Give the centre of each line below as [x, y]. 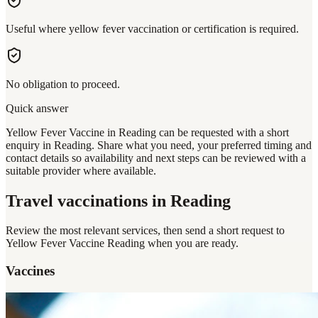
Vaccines [30, 271]
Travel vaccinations [77, 201]
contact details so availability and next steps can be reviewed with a [156, 158]
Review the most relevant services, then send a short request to [145, 231]
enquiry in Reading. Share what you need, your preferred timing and [159, 145]
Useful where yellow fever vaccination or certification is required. [152, 28]
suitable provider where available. [81, 170]
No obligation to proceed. [63, 84]
